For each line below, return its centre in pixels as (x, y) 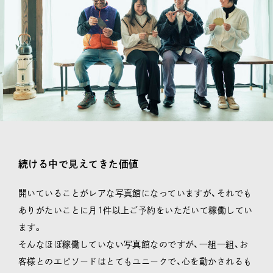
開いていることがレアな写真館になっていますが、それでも (135, 193)
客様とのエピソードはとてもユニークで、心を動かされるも (135, 262)
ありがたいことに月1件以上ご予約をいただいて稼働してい (136, 211)
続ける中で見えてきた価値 (79, 164)
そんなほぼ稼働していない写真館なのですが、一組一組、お (133, 245)
